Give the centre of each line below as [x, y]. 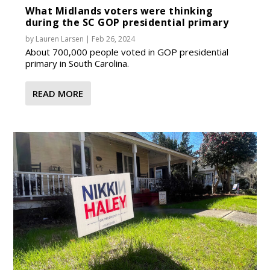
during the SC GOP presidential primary [127, 22]
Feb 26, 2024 [114, 39]
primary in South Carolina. [77, 63]
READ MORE [58, 93]
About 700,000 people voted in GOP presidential [127, 52]
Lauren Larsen [60, 39]
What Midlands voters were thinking [119, 11]
